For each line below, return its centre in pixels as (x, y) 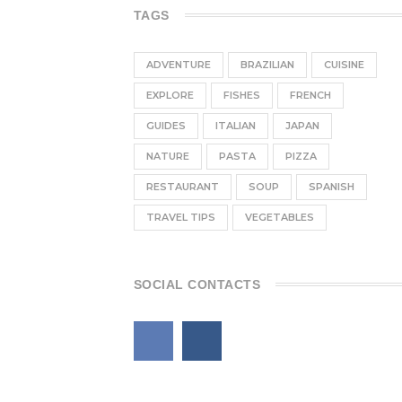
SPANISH (331, 187)
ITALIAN (235, 126)
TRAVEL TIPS (180, 217)
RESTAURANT (182, 187)
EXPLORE (170, 95)
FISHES (241, 95)
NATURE (167, 156)
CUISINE (344, 65)
